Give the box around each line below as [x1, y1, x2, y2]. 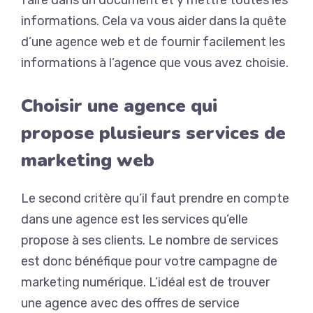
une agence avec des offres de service [21, 296, 240, 311]
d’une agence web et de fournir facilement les [21, 34, 285, 50]
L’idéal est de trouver [146, 275, 270, 290]
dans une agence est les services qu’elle [21, 212, 248, 227]
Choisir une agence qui [21, 94, 217, 118]
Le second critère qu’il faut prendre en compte [21, 191, 289, 206]
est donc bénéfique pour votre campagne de [21, 254, 277, 269]
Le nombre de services [145, 233, 278, 248]
